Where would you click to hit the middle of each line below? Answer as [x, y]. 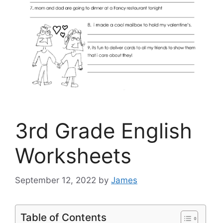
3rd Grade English [104, 131]
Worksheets [73, 156]
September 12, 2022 [56, 180]
